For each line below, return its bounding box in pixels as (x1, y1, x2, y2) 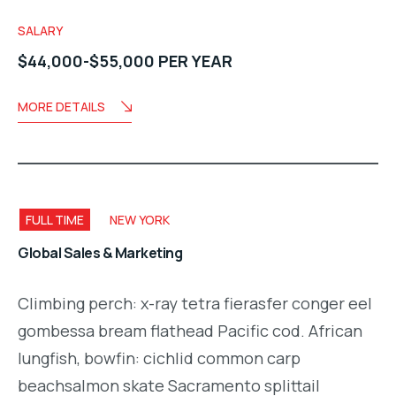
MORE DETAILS (18, 97, 105, 115)
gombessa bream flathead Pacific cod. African (18, 320, 362, 342)
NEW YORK (110, 210, 170, 228)
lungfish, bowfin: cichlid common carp (18, 347, 301, 369)
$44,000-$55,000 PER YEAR (18, 49, 232, 72)
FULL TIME (26, 210, 84, 228)
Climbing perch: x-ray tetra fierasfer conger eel (18, 293, 372, 315)
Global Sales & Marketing (18, 243, 183, 263)
